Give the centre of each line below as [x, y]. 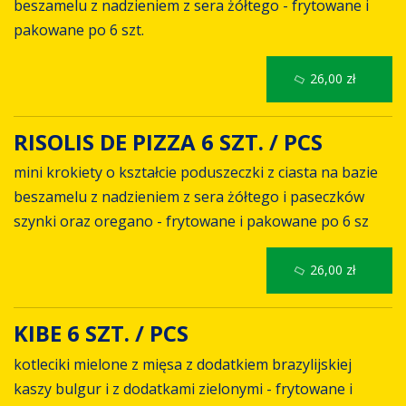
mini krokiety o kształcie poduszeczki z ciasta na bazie [196, 173]
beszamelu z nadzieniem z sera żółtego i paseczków [189, 197]
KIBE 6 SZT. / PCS [104, 333]
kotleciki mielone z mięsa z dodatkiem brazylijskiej [183, 364]
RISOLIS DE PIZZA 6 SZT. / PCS [171, 141]
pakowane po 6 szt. [79, 29]
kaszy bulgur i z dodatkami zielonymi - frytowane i [183, 388]
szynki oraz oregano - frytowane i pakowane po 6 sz [191, 222]
